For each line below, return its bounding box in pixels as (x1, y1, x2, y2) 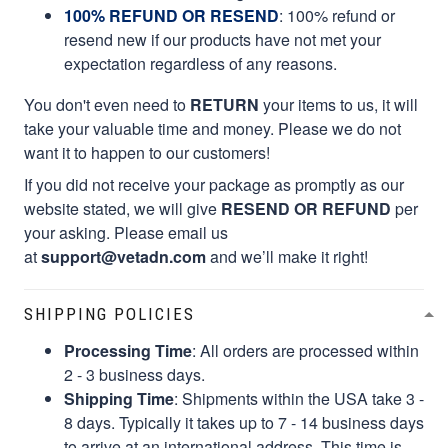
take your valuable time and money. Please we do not (24, 116, 401, 140)
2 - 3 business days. (64, 362, 205, 386)
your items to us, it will (259, 92, 418, 116)
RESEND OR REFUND (221, 196, 391, 220)
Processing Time (64, 338, 192, 362)
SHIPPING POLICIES (24, 303, 195, 324)
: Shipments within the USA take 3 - (174, 386, 424, 410)
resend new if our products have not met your (64, 27, 381, 51)
